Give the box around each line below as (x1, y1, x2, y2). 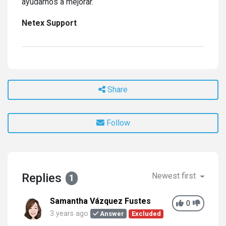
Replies (22, 171, 62, 185)
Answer (98, 210, 125, 217)
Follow (106, 118, 130, 128)
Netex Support (22, 18, 77, 28)
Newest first (152, 171, 198, 181)
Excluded (131, 210, 161, 217)
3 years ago (50, 209, 88, 218)
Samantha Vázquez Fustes (50, 196, 151, 206)
